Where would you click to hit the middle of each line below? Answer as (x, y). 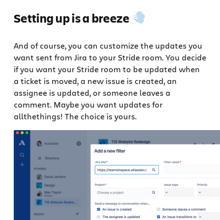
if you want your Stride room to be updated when (107, 69)
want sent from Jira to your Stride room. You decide (110, 57)
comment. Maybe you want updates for (88, 104)
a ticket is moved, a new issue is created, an (95, 81)
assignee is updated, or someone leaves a (92, 92)
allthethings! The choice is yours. (75, 116)
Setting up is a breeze (73, 18)
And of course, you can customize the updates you (108, 45)
